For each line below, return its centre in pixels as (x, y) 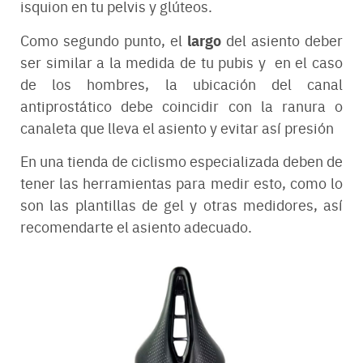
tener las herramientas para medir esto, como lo (181, 182)
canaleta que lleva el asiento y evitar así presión (177, 127)
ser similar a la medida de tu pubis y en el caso (181, 62)
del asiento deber (282, 40)
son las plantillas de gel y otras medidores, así (181, 204)
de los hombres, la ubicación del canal (181, 83)
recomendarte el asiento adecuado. (136, 226)
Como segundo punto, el (104, 40)
